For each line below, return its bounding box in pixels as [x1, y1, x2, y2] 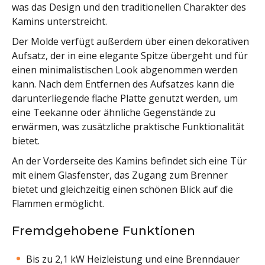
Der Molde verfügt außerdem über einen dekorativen [12, 35, 249, 49]
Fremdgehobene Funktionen [12, 223, 195, 238]
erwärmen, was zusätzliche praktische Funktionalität [12, 120, 244, 134]
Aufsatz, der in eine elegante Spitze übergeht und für [12, 49, 248, 63]
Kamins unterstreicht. [12, 15, 107, 28]
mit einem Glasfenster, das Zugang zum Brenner [12, 169, 228, 182]
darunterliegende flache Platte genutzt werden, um [12, 92, 238, 105]
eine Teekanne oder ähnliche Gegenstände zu [12, 106, 215, 119]
